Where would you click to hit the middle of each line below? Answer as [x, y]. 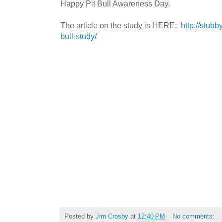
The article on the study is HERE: [121, 25]
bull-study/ [79, 36]
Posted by [80, 217]
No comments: [194, 217]
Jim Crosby [112, 217]
